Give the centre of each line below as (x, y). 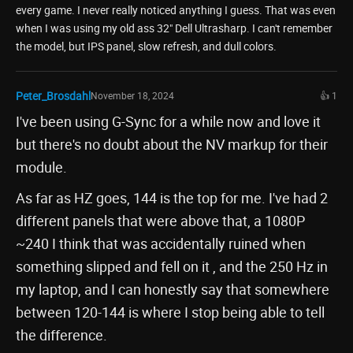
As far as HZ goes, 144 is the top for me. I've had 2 (172, 197)
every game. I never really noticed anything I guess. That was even (176, 9)
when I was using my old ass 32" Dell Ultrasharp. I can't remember (174, 28)
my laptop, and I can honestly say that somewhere (173, 289)
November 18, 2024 (132, 95)
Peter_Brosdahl (53, 95)
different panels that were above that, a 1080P (160, 220)
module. (41, 167)
